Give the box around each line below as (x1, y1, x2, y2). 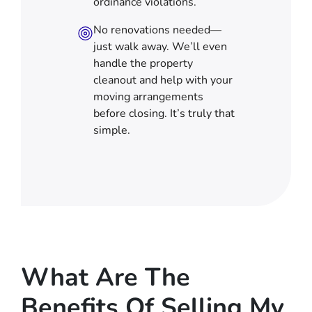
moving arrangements (93, 88, 203, 104)
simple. (93, 122, 130, 138)
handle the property (93, 55, 193, 71)
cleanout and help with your (93, 72, 233, 88)
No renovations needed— (93, 22, 221, 38)
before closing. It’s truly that (93, 105, 235, 121)
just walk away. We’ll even (93, 38, 227, 54)
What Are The (21, 260, 190, 295)
